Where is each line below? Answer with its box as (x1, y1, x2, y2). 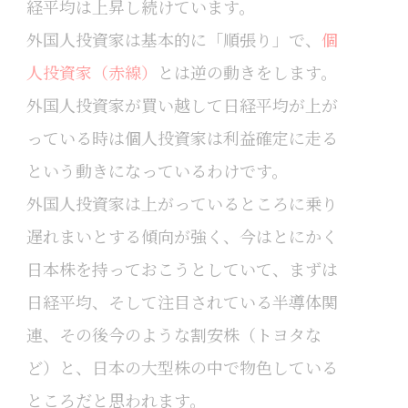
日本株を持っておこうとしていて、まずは (25, 256, 338, 280)
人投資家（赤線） (25, 59, 158, 84)
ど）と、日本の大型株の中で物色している (25, 354, 338, 379)
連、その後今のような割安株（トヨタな (25, 321, 321, 346)
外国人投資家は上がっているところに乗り (25, 190, 338, 215)
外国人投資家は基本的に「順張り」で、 (25, 26, 321, 51)
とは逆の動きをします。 (157, 59, 337, 84)
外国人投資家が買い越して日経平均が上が (25, 92, 338, 117)
